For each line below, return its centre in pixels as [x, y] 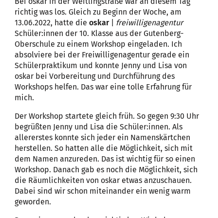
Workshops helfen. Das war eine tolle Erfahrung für [103, 87]
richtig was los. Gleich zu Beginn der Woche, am [98, 12]
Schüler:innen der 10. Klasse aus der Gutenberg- [99, 33]
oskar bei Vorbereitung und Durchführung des [95, 76]
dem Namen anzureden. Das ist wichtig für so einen [105, 159]
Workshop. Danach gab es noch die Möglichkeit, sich [106, 169]
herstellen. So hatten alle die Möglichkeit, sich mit [104, 148]
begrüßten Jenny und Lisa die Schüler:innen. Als [99, 127]
